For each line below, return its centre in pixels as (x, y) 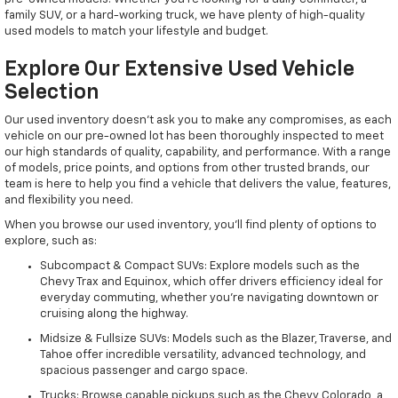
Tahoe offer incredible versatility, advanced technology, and (203, 355)
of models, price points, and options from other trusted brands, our (187, 169)
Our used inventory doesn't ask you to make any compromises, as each (198, 121)
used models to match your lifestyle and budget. (136, 32)
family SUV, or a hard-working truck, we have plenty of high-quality (185, 16)
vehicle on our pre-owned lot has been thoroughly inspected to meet (194, 137)
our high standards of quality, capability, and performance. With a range (198, 153)
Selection (52, 93)
